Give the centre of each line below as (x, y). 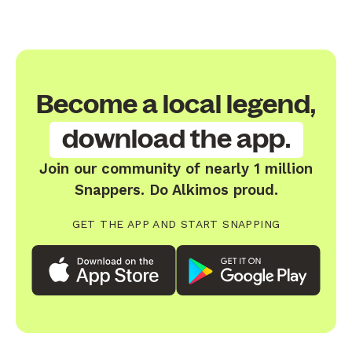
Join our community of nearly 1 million (176, 168)
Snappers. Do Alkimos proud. (176, 189)
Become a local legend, (176, 104)
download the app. (176, 139)
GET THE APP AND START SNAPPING (176, 224)
